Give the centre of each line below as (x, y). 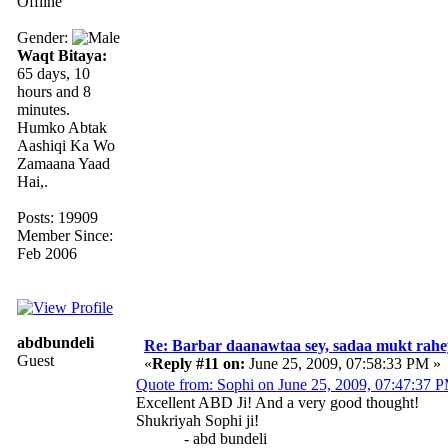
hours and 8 (54, 91)
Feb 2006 (47, 253)
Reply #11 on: (198, 363)
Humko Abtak (62, 127)
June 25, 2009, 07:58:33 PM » (343, 363)
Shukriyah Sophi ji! (197, 420)
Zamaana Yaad (63, 163)
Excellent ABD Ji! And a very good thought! (277, 402)
